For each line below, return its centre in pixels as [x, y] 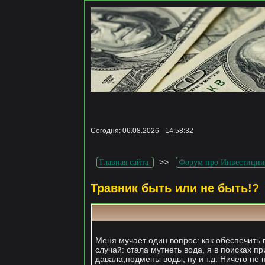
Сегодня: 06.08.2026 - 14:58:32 [142, 131]
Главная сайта [124, 162]
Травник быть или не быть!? [174, 188]
